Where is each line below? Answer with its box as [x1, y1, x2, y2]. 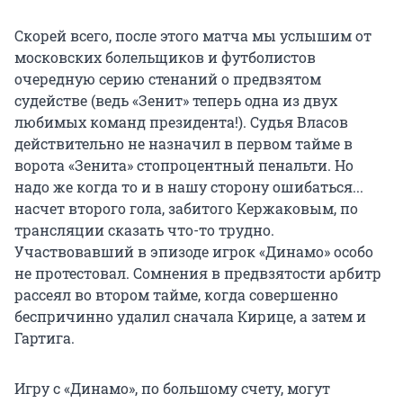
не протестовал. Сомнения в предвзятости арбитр [14, 264, 381, 283]
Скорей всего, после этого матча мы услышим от [14, 26, 372, 46]
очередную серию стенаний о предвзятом [14, 69, 321, 89]
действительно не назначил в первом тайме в [14, 134, 353, 154]
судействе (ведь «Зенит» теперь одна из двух [14, 91, 337, 111]
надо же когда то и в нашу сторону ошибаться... [14, 177, 363, 197]
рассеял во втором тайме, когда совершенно [14, 285, 338, 305]
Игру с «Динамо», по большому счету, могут [14, 379, 330, 399]
